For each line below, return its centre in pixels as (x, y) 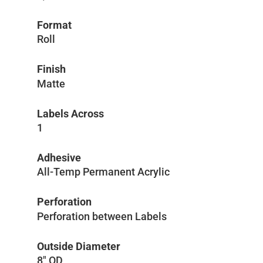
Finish (51, 69)
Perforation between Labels (102, 216)
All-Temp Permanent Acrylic (103, 172)
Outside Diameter (79, 246)
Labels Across (70, 113)
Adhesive (59, 157)
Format (54, 25)
